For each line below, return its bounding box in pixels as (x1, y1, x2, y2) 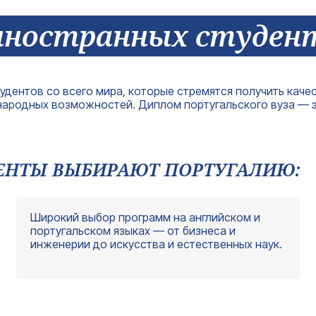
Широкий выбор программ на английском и (30, 209, 261, 224)
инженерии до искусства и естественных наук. (30, 236, 283, 251)
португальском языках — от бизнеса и (30, 223, 236, 238)
